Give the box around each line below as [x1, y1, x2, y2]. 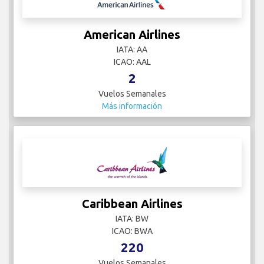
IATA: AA [117, 45, 147, 55]
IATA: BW [115, 214, 148, 224]
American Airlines [84, 28, 180, 42]
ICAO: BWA [111, 226, 153, 236]
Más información [102, 101, 162, 111]
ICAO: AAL [113, 57, 151, 67]
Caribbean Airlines [81, 197, 183, 211]
